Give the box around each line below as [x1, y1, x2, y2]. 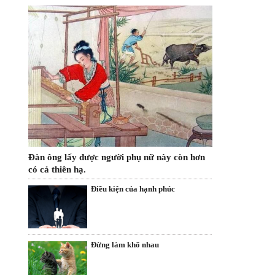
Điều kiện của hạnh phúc [91, 184, 175, 193]
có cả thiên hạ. [28, 164, 86, 174]
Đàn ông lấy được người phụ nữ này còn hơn [28, 152, 205, 162]
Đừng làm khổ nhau [91, 240, 159, 250]
